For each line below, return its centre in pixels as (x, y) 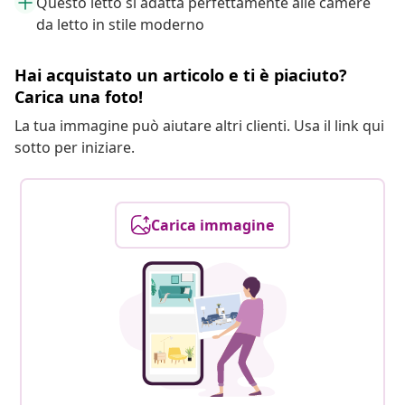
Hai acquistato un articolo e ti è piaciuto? (181, 75)
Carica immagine (212, 226)
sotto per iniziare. (75, 148)
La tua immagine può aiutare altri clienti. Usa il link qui (199, 126)
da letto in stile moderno (120, 25)
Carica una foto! (79, 97)
